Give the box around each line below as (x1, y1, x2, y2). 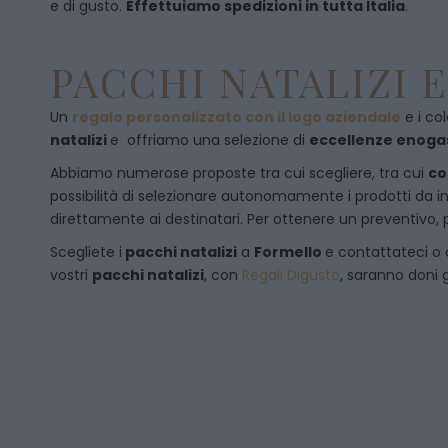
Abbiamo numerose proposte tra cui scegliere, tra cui (50, 163, 428, 183)
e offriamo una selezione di (110, 130, 309, 150)
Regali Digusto (242, 265, 340, 285)
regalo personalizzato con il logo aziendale (72, 107, 401, 127)
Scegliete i (50, 242, 122, 262)
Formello (254, 242, 325, 262)
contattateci (338, 242, 432, 262)
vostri (50, 265, 92, 285)
